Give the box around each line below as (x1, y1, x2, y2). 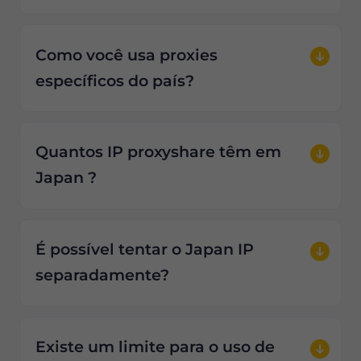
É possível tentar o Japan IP (35, 240, 254, 259)
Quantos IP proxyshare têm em (35, 143, 281, 162)
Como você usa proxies (35, 45, 218, 64)
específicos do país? (35, 71, 194, 90)
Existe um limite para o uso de (35, 338, 275, 357)
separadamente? (35, 266, 169, 285)
